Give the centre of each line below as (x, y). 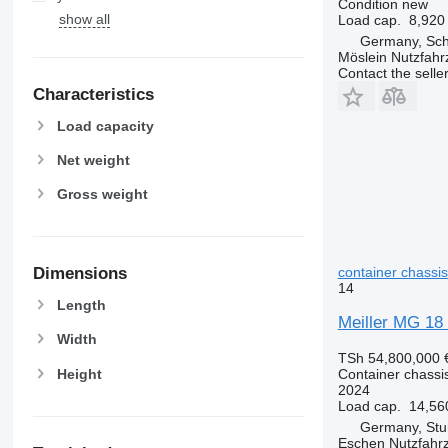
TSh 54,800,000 (388, 357)
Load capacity (105, 125)
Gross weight (102, 193)
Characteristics (93, 94)
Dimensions (79, 274)
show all (84, 18)
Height (79, 373)
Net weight (93, 159)
